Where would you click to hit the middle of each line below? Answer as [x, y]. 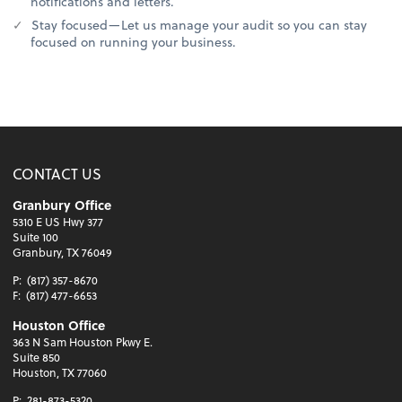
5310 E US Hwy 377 [58, 221]
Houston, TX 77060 [60, 373]
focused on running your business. [134, 42]
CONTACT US [57, 173]
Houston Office [59, 326]
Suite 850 [37, 358]
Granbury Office [62, 205]
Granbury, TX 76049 [63, 252]
